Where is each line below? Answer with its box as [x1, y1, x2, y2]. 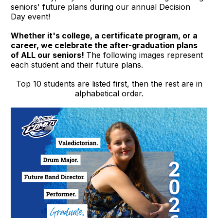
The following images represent [86, 50, 203, 60]
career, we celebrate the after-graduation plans [11, 40, 198, 50]
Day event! [11, 11, 51, 21]
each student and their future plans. [11, 59, 144, 70]
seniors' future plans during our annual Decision [11, 1, 191, 12]
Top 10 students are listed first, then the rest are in [16, 78, 202, 89]
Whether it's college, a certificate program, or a [11, 30, 198, 40]
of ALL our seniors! [11, 50, 87, 60]
